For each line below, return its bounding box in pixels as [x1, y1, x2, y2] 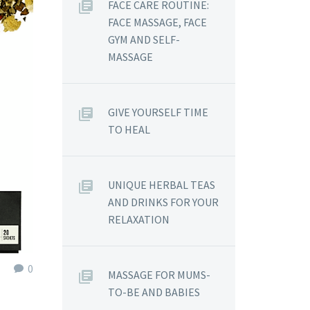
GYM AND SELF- [107, 33, 180, 46]
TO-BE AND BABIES [107, 285, 200, 299]
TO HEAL [107, 122, 150, 136]
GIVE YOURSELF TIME [107, 105, 208, 119]
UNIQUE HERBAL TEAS [107, 178, 215, 192]
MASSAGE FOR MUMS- [107, 268, 210, 282]
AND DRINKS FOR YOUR [107, 195, 219, 209]
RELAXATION [107, 212, 170, 226]
